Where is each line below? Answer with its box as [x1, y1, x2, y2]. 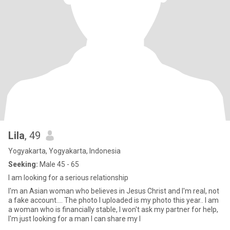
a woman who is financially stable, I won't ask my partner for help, [8, 205, 218, 214]
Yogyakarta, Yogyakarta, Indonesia [8, 147, 121, 155]
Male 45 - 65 [38, 160, 79, 168]
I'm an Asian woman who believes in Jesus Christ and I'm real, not [8, 187, 219, 195]
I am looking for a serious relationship [8, 174, 128, 182]
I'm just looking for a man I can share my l [8, 215, 141, 223]
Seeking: [8, 160, 38, 168]
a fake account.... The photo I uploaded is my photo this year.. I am [8, 196, 205, 204]
